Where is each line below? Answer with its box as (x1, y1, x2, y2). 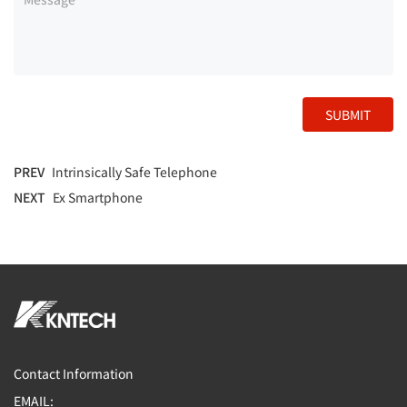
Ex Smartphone (53, 188, 143, 207)
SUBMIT (325, 105, 371, 124)
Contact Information (14, 364, 134, 383)
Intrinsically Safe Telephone (52, 163, 217, 182)
